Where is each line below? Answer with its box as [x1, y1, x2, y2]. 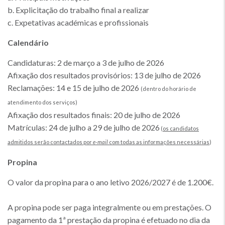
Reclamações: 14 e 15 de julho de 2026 [8, 83, 141, 92]
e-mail [93, 139, 108, 145]
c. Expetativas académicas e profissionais [8, 18, 149, 27]
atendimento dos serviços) [8, 99, 77, 105]
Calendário [8, 38, 49, 47]
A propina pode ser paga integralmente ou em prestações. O [8, 202, 211, 212]
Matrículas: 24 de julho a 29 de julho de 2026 [8, 123, 160, 132]
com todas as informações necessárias [108, 139, 209, 145]
